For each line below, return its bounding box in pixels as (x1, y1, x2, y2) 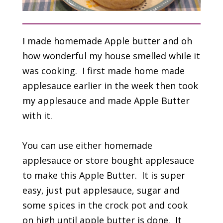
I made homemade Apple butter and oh (22, 34, 192, 47)
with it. (22, 109, 52, 121)
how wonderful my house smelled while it (22, 49, 200, 62)
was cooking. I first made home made (22, 64, 185, 77)
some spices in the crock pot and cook (22, 199, 188, 211)
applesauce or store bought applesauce (22, 154, 194, 166)
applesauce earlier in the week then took (22, 79, 198, 92)
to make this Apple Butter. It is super (22, 169, 185, 181)
